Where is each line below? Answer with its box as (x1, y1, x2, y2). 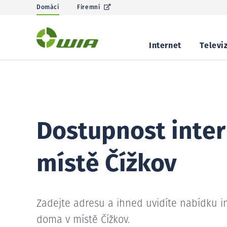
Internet (149, 42, 181, 50)
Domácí (36, 5, 59, 11)
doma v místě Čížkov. (36, 215, 130, 225)
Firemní (77, 5, 100, 11)
